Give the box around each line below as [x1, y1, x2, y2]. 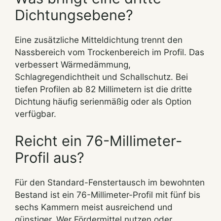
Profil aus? [15, 148, 84, 166]
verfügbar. [15, 108, 56, 119]
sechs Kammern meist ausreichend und [15, 201, 173, 212]
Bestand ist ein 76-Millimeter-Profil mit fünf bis [15, 189, 200, 200]
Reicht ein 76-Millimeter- [15, 132, 182, 149]
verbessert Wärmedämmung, [15, 59, 131, 70]
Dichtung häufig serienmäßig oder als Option [15, 96, 191, 107]
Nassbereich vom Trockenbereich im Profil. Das [15, 46, 204, 57]
